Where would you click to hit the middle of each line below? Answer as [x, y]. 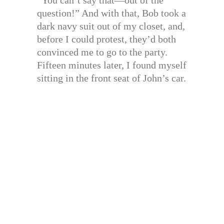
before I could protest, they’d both [106, 39]
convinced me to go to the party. [102, 52]
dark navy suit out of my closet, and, [111, 26]
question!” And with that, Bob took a [111, 13]
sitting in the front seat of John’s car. [111, 78]
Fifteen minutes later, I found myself [112, 65]
